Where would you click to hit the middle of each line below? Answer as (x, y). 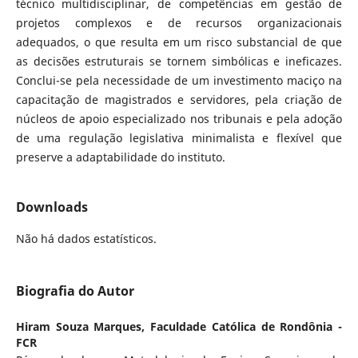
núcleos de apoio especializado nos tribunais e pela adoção (179, 118)
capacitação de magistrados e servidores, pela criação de (179, 99)
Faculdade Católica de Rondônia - (247, 326)
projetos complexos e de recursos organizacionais (179, 22)
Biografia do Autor (75, 290)
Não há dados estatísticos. (86, 238)
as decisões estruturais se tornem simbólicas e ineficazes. (179, 61)
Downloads (52, 207)
